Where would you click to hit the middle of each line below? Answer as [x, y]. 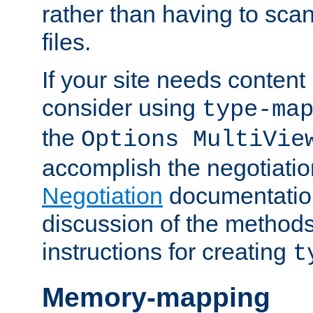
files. [66, 42]
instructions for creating [167, 251]
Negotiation [102, 195]
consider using [122, 107]
